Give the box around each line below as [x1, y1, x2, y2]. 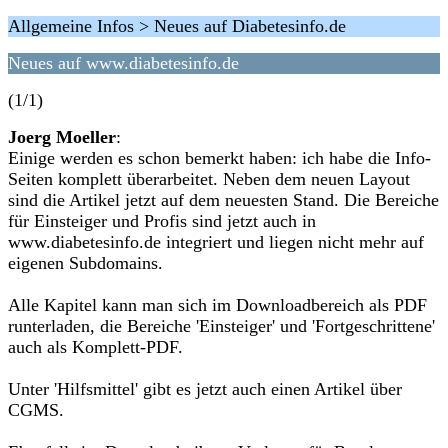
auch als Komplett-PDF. [8, 337, 183, 357]
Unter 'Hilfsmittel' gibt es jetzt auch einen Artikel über [8, 379, 402, 399]
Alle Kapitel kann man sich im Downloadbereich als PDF [8, 295, 427, 315]
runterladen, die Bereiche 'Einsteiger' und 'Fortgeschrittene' [8, 316, 435, 336]
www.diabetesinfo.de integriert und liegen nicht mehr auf [8, 232, 424, 252]
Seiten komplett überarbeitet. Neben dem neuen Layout [8, 169, 410, 189]
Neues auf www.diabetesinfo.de [8, 53, 239, 73]
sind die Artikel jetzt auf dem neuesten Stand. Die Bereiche [8, 190, 439, 210]
